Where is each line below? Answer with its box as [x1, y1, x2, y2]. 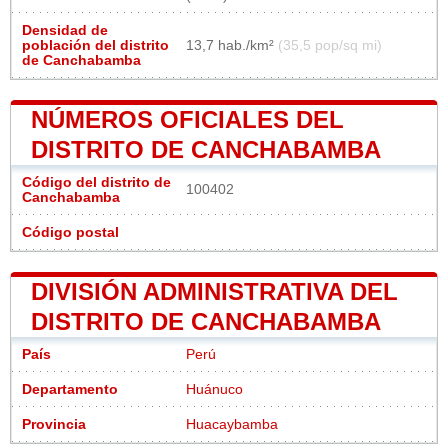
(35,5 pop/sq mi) [278, 37, 382, 53]
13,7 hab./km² [186, 37, 278, 53]
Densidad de [22, 22, 108, 38]
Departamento [22, 381, 118, 397]
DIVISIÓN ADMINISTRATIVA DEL [31, 277, 398, 305]
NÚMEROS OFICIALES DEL [31, 105, 344, 133]
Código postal [22, 224, 119, 240]
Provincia [22, 416, 86, 432]
